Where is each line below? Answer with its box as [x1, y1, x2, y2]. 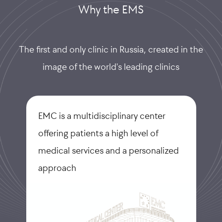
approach [38, 163, 76, 173]
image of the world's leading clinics [43, 61, 179, 72]
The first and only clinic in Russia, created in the [19, 44, 203, 55]
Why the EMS [78, 2, 144, 16]
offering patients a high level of [38, 128, 158, 139]
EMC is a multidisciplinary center [38, 111, 166, 121]
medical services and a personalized [38, 145, 179, 156]
